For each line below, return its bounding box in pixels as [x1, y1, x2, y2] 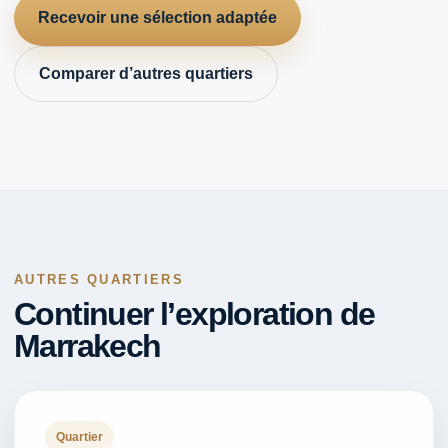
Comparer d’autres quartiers [39, 65, 253, 83]
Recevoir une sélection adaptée [38, 9, 277, 27]
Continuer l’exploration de [14, 295, 375, 332]
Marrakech [14, 327, 161, 364]
